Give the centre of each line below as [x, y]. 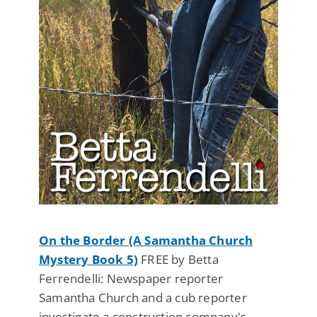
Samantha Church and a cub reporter [143, 298]
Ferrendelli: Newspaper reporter [131, 279]
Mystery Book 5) [88, 260]
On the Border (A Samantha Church [146, 241]
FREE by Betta [178, 260]
